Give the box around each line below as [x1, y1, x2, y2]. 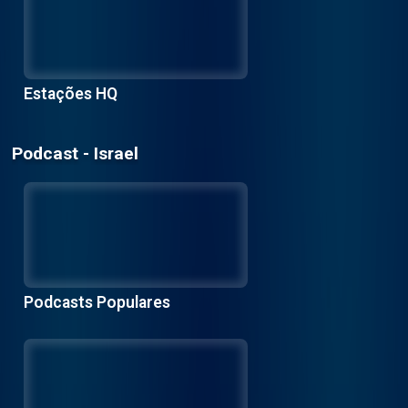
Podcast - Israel [11, 142, 138, 164]
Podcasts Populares [23, 293, 170, 312]
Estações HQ [23, 85, 117, 104]
